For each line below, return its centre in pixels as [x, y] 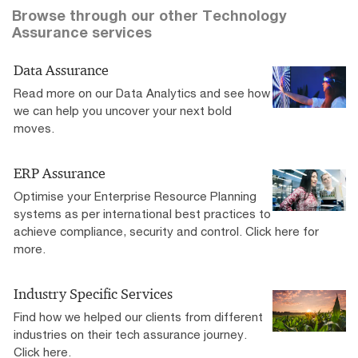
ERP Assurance [60, 173]
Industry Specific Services [93, 294]
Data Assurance [61, 70]
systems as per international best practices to [142, 213]
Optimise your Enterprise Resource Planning [135, 195]
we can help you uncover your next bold [123, 110]
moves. [34, 127]
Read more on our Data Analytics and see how [142, 92]
